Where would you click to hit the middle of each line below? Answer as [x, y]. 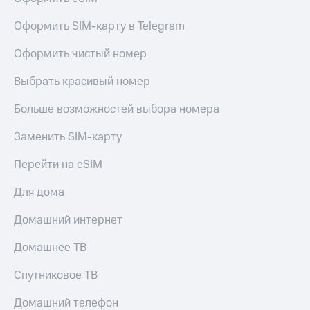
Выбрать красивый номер [82, 82]
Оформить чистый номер [80, 54]
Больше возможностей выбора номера [117, 110]
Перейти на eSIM [58, 165]
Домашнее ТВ [50, 248]
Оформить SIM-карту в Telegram [99, 27]
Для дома [39, 193]
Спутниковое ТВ [56, 276]
